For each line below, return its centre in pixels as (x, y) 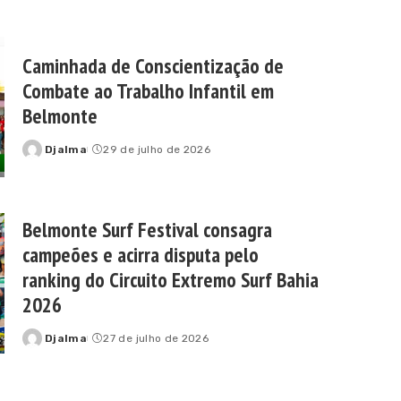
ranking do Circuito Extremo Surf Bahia (171, 280)
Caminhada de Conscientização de (153, 66)
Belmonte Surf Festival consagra (147, 230)
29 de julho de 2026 (157, 150)
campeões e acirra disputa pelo (141, 255)
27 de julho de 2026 (156, 339)
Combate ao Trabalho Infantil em (148, 91)
